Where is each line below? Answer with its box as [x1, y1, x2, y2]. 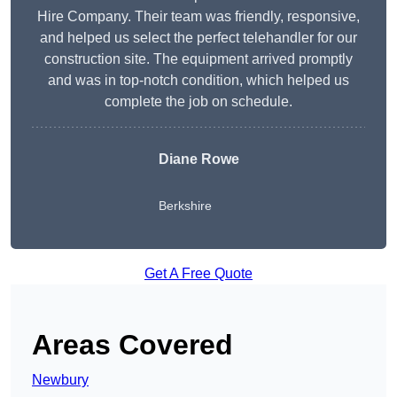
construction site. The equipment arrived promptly [44, 51, 353, 67]
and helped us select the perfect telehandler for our [40, 30, 357, 46]
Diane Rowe [158, 152, 239, 167]
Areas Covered [32, 329, 233, 362]
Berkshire [158, 198, 212, 214]
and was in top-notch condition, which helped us [48, 73, 349, 89]
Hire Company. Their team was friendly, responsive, [37, 9, 360, 25]
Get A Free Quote [144, 266, 253, 282]
